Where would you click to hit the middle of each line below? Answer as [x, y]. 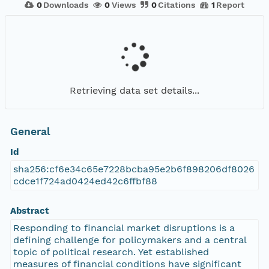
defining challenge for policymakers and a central [130, 240]
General [30, 132]
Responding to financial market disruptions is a [124, 228]
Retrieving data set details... [134, 90]
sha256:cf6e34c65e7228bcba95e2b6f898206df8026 [134, 169]
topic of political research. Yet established [111, 252]
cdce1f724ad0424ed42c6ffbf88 [85, 181]
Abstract [29, 211]
